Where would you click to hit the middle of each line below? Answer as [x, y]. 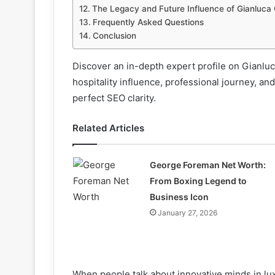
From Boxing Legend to [198, 181]
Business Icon [179, 197]
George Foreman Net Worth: [207, 165]
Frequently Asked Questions [148, 22]
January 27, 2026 [187, 213]
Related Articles [108, 128]
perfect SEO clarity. [114, 98]
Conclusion [114, 36]
